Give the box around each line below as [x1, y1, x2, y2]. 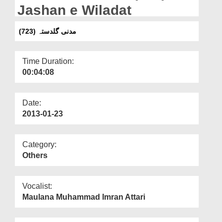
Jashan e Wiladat [17, 2, 131, 18]
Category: [22, 140, 56, 149]
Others [22, 151, 48, 160]
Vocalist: [22, 181, 52, 190]
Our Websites [12, 20, 50, 27]
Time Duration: [22, 56, 74, 65]
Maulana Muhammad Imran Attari [22, 192, 145, 201]
